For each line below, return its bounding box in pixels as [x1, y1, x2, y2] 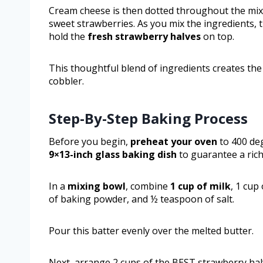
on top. [201, 30, 234, 43]
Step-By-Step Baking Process [49, 109, 248, 129]
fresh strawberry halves [87, 30, 201, 43]
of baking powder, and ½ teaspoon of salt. [49, 193, 234, 206]
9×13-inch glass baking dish [49, 148, 177, 161]
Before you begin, [49, 135, 130, 149]
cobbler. [49, 75, 84, 88]
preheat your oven [130, 135, 217, 149]
